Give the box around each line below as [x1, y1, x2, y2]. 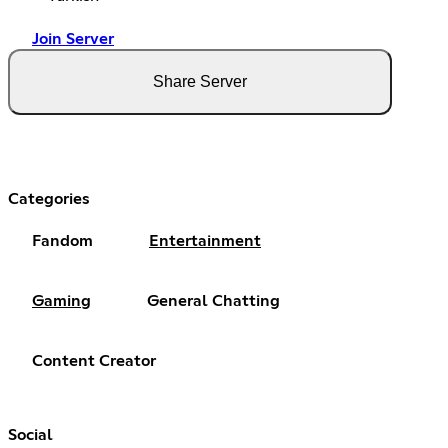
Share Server [153, 73, 247, 91]
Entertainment [149, 233, 261, 250]
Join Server [32, 31, 114, 48]
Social [8, 427, 53, 444]
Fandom [32, 233, 93, 250]
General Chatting [147, 293, 280, 310]
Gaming [32, 293, 91, 310]
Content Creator [32, 353, 156, 370]
